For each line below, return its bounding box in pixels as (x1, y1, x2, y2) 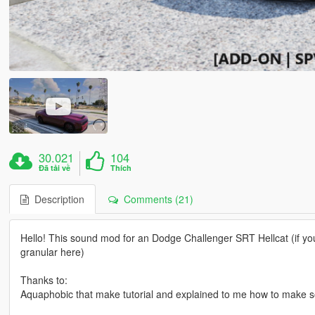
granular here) (20, 245, 84, 259)
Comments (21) (117, 192, 193, 207)
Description (28, 192, 84, 207)
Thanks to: (20, 273, 67, 288)
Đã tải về (39, 162, 71, 174)
